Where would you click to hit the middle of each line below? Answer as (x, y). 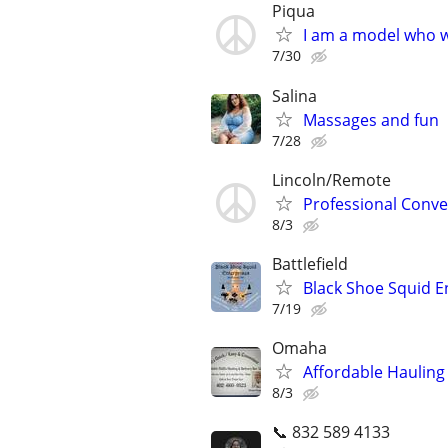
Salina (294, 95)
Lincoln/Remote (331, 179)
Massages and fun (371, 119)
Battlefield (310, 263)
